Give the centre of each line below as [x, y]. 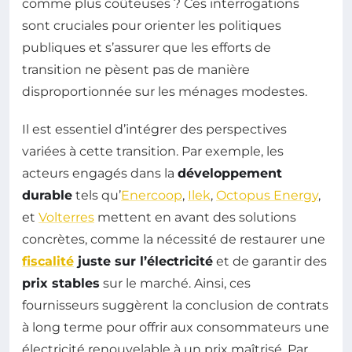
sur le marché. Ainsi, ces [175, 284]
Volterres [66, 218]
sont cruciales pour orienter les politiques [152, 26]
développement [230, 174]
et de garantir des [270, 262]
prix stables [61, 284]
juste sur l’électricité [143, 262]
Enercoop [152, 196]
